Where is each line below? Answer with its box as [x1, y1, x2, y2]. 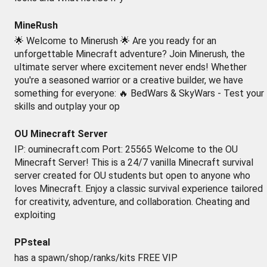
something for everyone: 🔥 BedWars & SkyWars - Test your [14, 88, 264, 99]
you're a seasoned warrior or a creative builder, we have [14, 74, 243, 86]
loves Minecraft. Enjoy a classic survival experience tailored [14, 183, 263, 194]
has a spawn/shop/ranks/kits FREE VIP [14, 252, 178, 263]
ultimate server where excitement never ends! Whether [14, 61, 247, 73]
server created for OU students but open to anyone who [14, 170, 250, 181]
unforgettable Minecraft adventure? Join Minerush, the [14, 48, 245, 60]
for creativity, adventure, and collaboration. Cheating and [14, 196, 250, 207]
